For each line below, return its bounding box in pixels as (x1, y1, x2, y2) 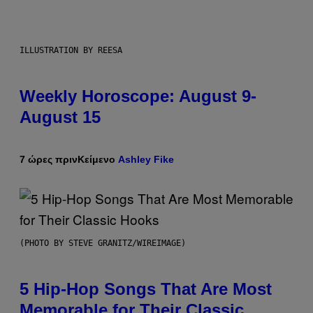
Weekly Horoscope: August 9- (20, 87, 256, 106)
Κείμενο (78, 154, 118, 166)
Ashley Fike (118, 154, 174, 166)
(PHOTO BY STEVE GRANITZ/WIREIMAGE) (20, 238, 186, 249)
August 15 (20, 108, 101, 127)
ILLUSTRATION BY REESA (20, 45, 122, 56)
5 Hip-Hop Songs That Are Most (20, 279, 272, 299)
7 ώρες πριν (20, 154, 78, 166)
